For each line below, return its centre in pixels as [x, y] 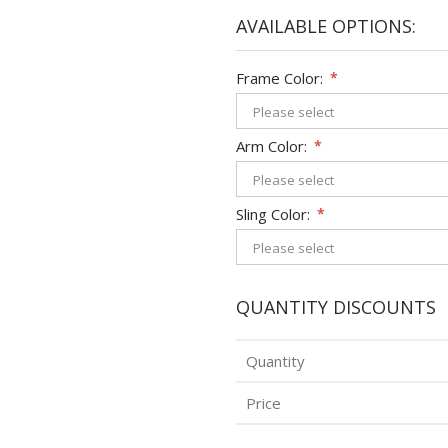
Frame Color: [279, 77]
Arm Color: [271, 145]
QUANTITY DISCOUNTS [336, 306]
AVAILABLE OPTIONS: [326, 26]
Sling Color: [273, 213]
